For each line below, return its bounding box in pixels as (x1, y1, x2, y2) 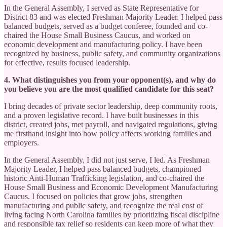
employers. (4, 138, 39, 147)
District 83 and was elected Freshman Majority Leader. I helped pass (4, 12, 222, 21)
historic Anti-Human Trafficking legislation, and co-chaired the (4, 173, 204, 182)
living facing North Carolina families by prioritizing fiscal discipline (4, 210, 219, 219)
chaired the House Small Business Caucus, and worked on (4, 30, 191, 40)
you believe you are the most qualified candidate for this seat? (4, 84, 214, 93)
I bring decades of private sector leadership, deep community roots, (4, 101, 217, 110)
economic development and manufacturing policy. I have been (4, 40, 202, 49)
